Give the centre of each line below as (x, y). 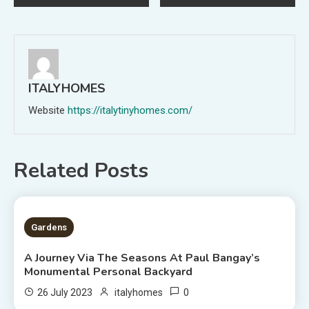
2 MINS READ (73, 226)
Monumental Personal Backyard (109, 271)
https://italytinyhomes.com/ (130, 110)
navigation (64, 21)
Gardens (49, 227)
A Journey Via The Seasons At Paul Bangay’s (142, 258)
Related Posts (81, 170)
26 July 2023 (65, 292)
